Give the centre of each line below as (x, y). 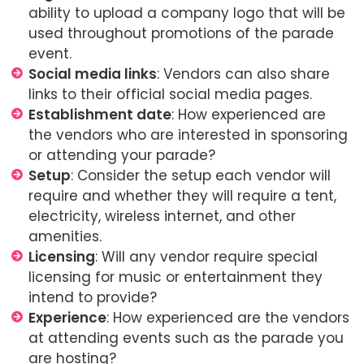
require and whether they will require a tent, (182, 196)
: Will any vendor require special (206, 257)
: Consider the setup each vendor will (201, 176)
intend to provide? (93, 298)
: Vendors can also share (243, 74)
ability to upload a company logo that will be (187, 13)
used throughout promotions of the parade (181, 34)
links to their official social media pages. (170, 95)
